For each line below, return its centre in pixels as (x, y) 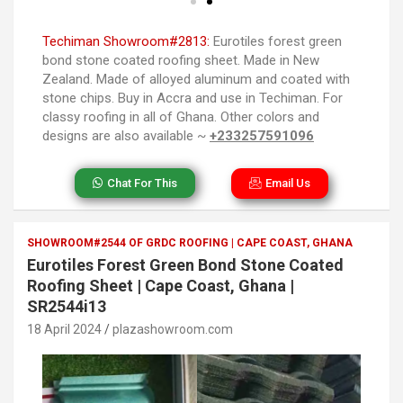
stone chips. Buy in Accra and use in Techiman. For (193, 99)
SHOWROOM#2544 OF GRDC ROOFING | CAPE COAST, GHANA (190, 243)
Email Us (288, 184)
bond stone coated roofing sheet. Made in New (181, 61)
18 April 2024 (64, 330)
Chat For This (142, 184)
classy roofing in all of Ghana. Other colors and (181, 117)
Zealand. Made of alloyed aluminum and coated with (196, 80)
